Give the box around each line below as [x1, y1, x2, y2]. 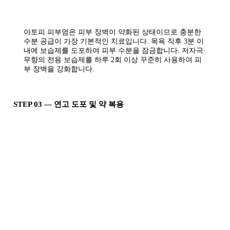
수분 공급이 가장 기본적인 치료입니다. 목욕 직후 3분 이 [24, 37, 204, 46]
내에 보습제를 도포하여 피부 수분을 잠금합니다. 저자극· [24, 47, 206, 55]
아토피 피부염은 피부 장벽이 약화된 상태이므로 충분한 [24, 28, 201, 36]
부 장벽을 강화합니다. [24, 65, 94, 73]
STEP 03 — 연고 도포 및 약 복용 [13, 100, 124, 109]
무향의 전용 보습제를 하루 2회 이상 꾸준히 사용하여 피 [24, 56, 202, 64]
